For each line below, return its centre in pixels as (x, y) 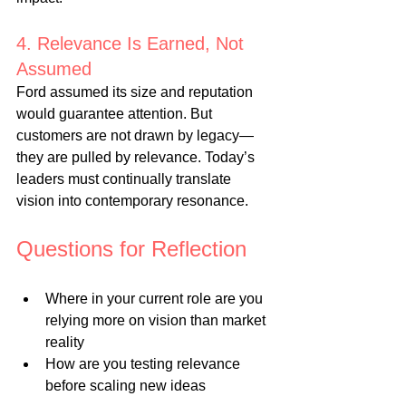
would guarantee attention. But (116, 114)
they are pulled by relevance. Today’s (137, 158)
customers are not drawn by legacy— (135, 136)
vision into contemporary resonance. (132, 201)
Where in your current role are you (156, 299)
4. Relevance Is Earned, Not (133, 44)
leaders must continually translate (126, 179)
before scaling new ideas (126, 386)
